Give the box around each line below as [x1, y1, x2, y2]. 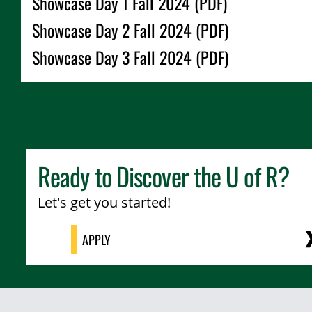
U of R [226, 157, 278, 194]
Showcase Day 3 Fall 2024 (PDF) [32, 45, 228, 70]
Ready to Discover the [38, 157, 226, 194]
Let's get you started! [38, 193, 171, 212]
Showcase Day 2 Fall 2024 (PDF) [32, 17, 228, 42]
